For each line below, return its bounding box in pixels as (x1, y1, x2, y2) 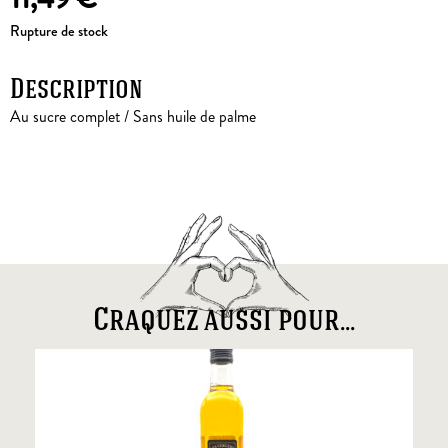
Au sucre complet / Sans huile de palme (10, 105, 256, 129)
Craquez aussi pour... (93, 305, 355, 338)
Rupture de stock (10, 21, 108, 43)
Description (10, 77, 143, 106)
